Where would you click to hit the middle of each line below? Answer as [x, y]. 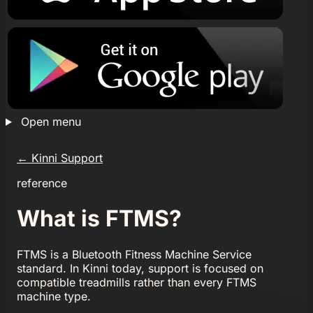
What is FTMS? [99, 219]
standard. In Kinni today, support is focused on [140, 268]
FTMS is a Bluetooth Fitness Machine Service [134, 254]
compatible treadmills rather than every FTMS [137, 282]
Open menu [51, 122]
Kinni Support [65, 158]
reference [42, 183]
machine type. [54, 296]
